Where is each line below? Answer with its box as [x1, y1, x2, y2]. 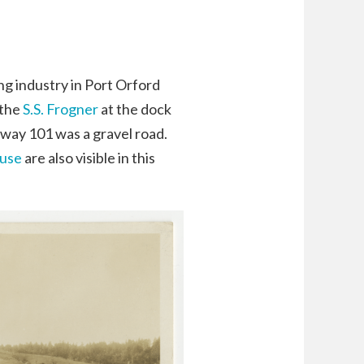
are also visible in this [22, 149, 155, 167]
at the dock [98, 100, 171, 119]
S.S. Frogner [23, 100, 98, 119]
